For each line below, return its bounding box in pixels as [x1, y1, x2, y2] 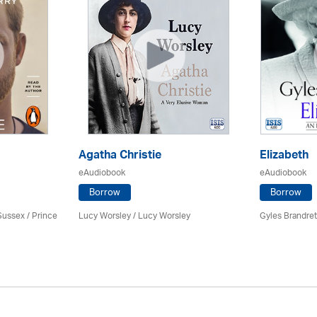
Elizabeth [260, 145, 309, 168]
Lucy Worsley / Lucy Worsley [79, 207, 190, 226]
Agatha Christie [79, 145, 161, 168]
